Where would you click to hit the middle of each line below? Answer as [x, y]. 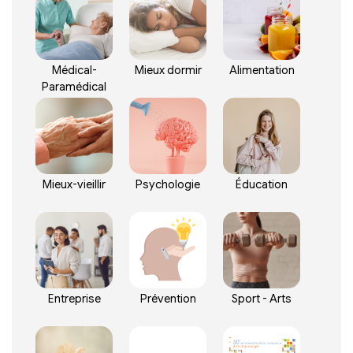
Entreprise [74, 299]
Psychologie [168, 185]
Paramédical [74, 87]
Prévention [168, 299]
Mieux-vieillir [74, 185]
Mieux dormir [168, 71]
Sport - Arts [262, 299]
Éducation [262, 185]
